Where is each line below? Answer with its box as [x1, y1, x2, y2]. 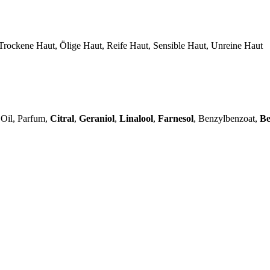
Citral [50, 113, 74, 124]
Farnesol [158, 113, 193, 124]
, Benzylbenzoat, [193, 113, 260, 124]
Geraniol [79, 113, 115, 124]
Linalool [119, 113, 153, 124]
